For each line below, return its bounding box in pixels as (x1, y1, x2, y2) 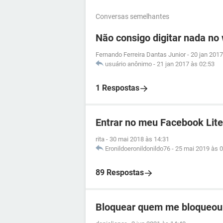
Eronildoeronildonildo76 (105, 145, 170, 152)
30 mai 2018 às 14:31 (110, 135, 169, 143)
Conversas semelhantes (96, 12, 169, 20)
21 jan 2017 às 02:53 (157, 60, 215, 68)
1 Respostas (96, 83, 139, 93)
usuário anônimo (105, 60, 152, 68)
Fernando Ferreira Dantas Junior (96, 51, 186, 58)
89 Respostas (96, 168, 144, 177)
